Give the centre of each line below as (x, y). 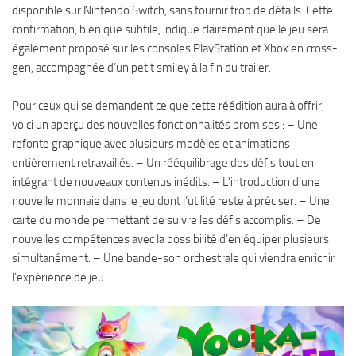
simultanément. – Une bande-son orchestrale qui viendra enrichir (173, 259)
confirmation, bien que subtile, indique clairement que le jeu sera (170, 30)
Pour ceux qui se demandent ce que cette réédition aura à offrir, (168, 106)
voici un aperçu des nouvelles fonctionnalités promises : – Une (165, 125)
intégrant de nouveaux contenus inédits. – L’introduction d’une (166, 182)
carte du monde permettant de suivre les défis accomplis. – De (166, 221)
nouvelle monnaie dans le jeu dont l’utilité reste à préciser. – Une (171, 201)
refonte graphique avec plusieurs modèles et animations (151, 144)
